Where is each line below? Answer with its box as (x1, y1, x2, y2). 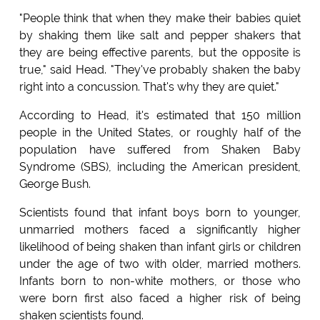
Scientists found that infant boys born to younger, (19, 206, 301, 220)
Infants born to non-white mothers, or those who (19, 274, 301, 289)
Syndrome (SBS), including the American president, (19, 160, 301, 174)
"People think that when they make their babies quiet (19, 11, 301, 26)
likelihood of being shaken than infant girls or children (19, 240, 301, 254)
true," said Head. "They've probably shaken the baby (19, 63, 301, 77)
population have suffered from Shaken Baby (19, 143, 301, 157)
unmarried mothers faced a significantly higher (19, 223, 301, 237)
